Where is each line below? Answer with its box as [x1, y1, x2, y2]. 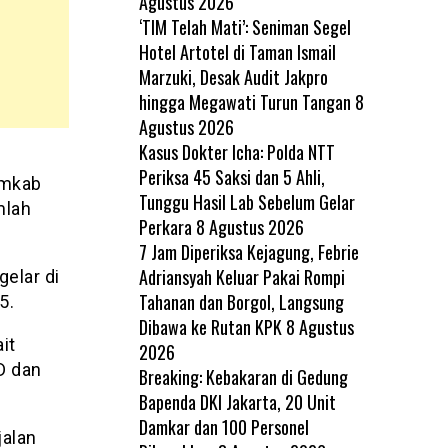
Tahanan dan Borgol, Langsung [138, 288, 344, 315]
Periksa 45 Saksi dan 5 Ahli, [138, 163, 325, 190]
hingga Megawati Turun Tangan [138, 88, 351, 115]
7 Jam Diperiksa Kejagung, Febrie [138, 238, 359, 265]
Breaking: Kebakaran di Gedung [138, 363, 348, 390]
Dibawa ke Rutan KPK [138, 313, 282, 340]
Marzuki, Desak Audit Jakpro [138, 63, 328, 90]
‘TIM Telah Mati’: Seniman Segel [138, 13, 351, 40]
